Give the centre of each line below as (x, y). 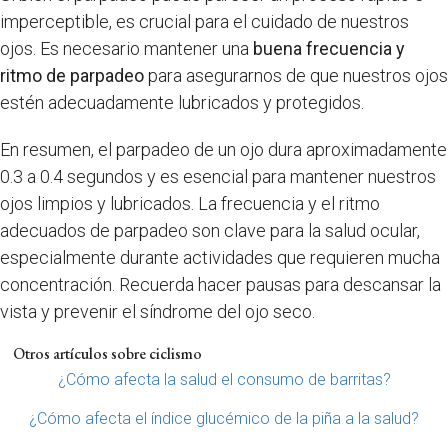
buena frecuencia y (329, 48)
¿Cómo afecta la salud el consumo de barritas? (224, 379)
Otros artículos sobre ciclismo (107, 353)
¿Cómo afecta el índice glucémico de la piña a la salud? (224, 418)
